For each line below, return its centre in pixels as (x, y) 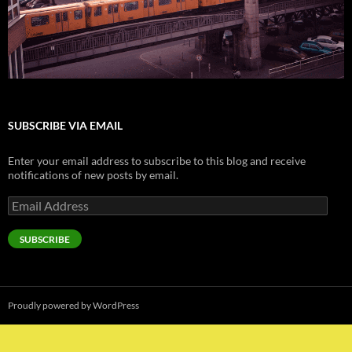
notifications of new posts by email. (93, 175)
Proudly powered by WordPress (73, 305)
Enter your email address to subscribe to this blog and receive (157, 161)
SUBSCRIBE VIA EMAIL (65, 125)
